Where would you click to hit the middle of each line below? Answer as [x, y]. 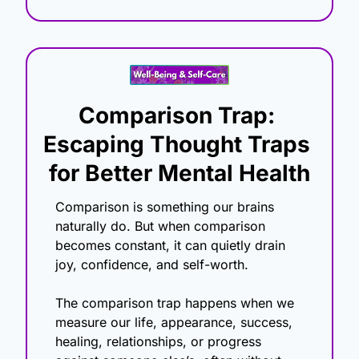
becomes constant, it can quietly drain [170, 246]
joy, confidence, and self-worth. [152, 265]
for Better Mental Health [179, 173]
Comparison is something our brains [165, 207]
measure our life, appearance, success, [174, 323]
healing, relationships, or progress [158, 342]
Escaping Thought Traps [177, 145]
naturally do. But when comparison [160, 226]
